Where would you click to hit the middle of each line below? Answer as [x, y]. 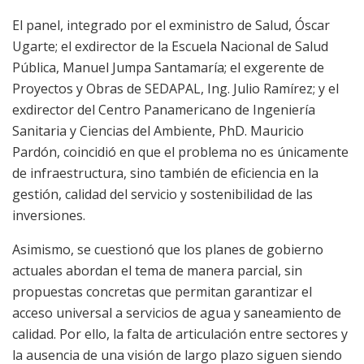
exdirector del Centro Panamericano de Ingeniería [164, 109]
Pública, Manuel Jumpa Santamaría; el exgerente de [168, 67]
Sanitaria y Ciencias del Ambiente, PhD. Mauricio [158, 130]
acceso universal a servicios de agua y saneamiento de [177, 312]
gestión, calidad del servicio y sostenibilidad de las [162, 194]
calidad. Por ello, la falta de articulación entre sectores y [180, 334]
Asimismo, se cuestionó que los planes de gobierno [168, 249]
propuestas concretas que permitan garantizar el [162, 291]
